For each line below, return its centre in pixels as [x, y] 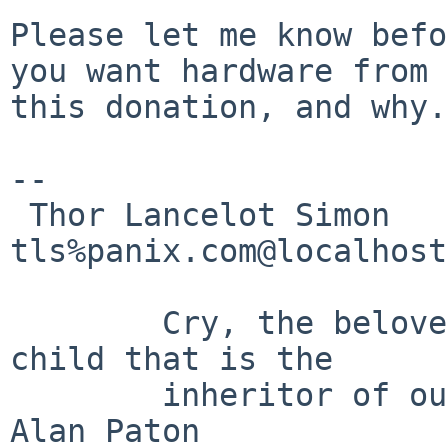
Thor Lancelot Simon [19, 214]
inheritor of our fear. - [86, 394]
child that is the [171, 358]
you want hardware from [219, 70]
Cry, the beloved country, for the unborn [86, 322]
